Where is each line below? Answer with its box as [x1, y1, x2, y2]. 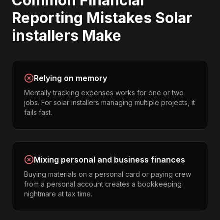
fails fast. [24, 108, 52, 116]
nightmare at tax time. [24, 190, 92, 198]
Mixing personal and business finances [34, 155, 185, 165]
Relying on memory [34, 73, 107, 83]
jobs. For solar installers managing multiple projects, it [24, 98, 195, 107]
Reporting [12, 9, 83, 27]
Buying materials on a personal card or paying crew [24, 170, 191, 178]
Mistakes [83, 9, 155, 27]
